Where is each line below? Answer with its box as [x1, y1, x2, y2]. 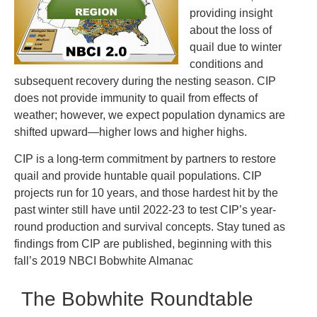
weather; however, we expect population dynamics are [14, 108, 285, 121]
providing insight [190, 6, 272, 19]
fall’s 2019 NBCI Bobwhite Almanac [14, 255, 193, 267]
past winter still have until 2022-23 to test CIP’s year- [14, 204, 276, 217]
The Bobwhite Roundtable [21, 288, 253, 311]
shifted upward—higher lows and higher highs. [14, 125, 247, 138]
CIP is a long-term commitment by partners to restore [14, 153, 276, 166]
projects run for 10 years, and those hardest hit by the [14, 187, 278, 200]
